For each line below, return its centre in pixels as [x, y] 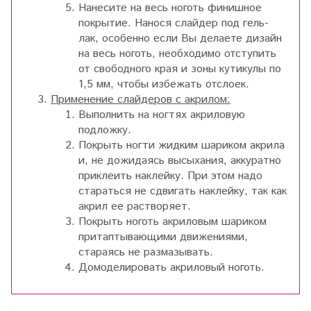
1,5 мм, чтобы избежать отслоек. [164, 85]
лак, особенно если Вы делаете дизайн [180, 39]
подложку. [105, 131]
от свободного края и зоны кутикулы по [180, 69]
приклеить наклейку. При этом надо [170, 176]
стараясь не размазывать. [146, 253]
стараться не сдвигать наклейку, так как [183, 192]
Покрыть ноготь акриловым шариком [173, 222]
